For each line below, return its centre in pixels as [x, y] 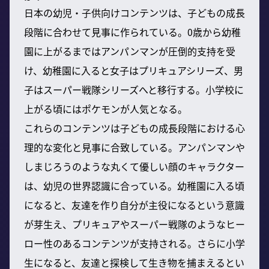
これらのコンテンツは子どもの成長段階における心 [134, 128]
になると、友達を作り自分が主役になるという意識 [134, 204]
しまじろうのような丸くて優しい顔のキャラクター [134, 166]
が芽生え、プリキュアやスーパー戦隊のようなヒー [134, 224]
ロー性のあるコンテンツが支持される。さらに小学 [134, 243]
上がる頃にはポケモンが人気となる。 [106, 108]
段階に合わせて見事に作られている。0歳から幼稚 [132, 32]
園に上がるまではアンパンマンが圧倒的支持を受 [130, 51]
